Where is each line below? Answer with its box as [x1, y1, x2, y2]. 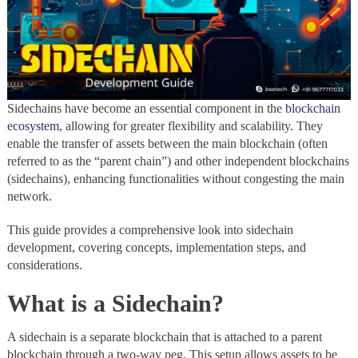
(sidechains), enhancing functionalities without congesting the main [6, 172, 344, 186]
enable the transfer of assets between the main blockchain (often [6, 137, 328, 151]
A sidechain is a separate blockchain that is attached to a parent [6, 330, 322, 344]
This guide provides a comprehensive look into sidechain [6, 223, 293, 237]
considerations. [6, 258, 82, 272]
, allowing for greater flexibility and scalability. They [58, 119, 323, 133]
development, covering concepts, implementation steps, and [6, 241, 306, 255]
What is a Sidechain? [6, 290, 224, 317]
